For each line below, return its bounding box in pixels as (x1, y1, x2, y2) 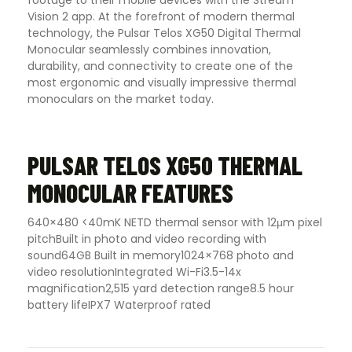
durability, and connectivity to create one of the (27, 58, 293, 75)
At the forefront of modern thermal (98, 9, 295, 25)
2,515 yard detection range (105, 280, 250, 296)
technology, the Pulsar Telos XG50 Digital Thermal (27, 25, 301, 42)
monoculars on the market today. (27, 91, 214, 108)
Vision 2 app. (27, 9, 98, 25)
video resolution (27, 263, 115, 280)
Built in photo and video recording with (56, 230, 266, 247)
